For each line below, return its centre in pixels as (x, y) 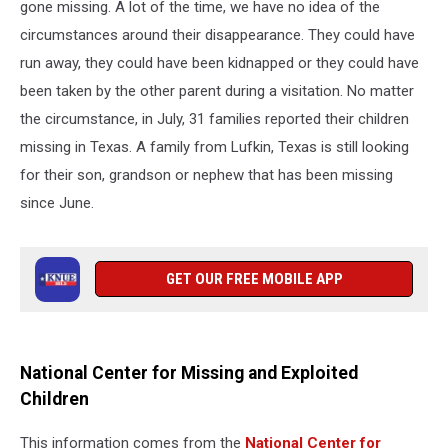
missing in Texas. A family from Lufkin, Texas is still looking (214, 147)
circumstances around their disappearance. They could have (217, 35)
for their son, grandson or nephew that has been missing (206, 175)
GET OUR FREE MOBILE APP (254, 279)
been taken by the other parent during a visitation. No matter (217, 91)
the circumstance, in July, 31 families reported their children (214, 119)
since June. (57, 203)
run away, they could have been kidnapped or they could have (219, 63)
